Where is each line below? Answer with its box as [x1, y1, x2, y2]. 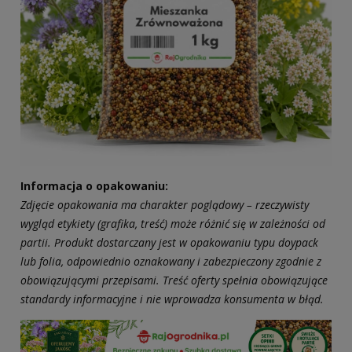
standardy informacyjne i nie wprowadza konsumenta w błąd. [20, 291, 324, 307]
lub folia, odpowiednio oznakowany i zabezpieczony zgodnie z [20, 254, 321, 269]
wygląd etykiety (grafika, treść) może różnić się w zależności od [20, 216, 325, 232]
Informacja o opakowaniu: [20, 178, 168, 194]
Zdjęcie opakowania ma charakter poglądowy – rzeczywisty [20, 197, 309, 213]
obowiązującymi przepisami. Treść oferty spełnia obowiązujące [20, 273, 328, 288]
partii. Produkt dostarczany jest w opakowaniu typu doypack [20, 235, 318, 251]
